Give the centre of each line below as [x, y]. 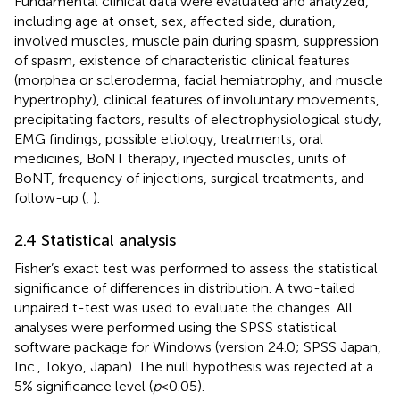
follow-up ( [50, 197]
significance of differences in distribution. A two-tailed [185, 287]
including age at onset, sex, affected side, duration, [175, 21]
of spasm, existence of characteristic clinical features [182, 60]
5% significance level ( [83, 386]
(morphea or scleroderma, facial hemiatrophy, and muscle [199, 79]
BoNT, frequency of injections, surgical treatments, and [189, 178]
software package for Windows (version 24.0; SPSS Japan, [198, 346]
